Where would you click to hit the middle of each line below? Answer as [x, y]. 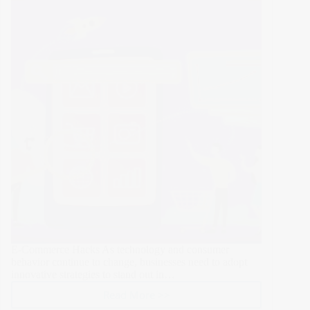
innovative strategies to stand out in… [93, 275]
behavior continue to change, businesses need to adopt [129, 262]
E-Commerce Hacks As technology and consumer [120, 250]
